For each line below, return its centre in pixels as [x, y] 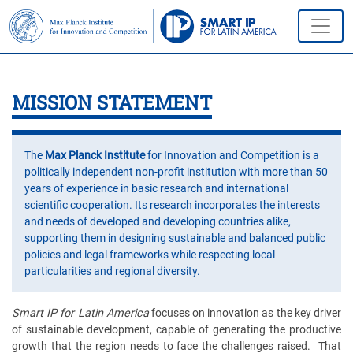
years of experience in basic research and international [156, 188]
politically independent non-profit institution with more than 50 [176, 172]
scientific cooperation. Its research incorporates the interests [172, 205]
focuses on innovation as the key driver [245, 313]
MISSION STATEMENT [112, 102]
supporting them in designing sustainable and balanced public [175, 238]
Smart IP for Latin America [80, 313]
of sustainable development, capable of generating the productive [176, 329]
